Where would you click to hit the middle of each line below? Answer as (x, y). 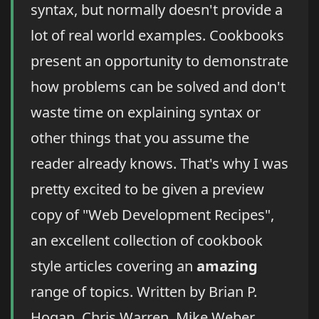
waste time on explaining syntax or (146, 113)
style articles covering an (114, 266)
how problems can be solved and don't (158, 87)
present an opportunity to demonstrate (159, 61)
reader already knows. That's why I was (159, 164)
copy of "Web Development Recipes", (152, 215)
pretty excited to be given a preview (147, 189)
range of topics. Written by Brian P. (144, 292)
